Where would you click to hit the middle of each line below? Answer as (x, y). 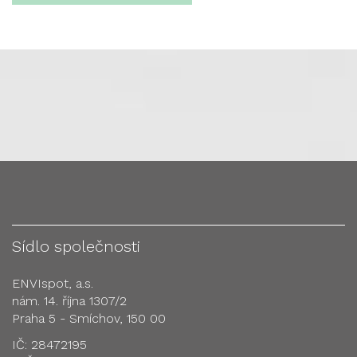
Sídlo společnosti (76, 246)
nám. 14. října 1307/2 (69, 301)
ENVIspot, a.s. (53, 283)
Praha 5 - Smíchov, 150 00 (89, 318)
